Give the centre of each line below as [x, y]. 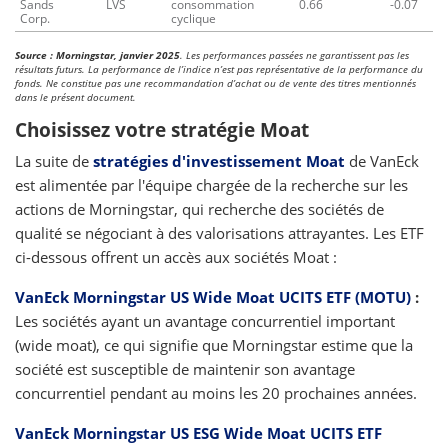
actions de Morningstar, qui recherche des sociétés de [199, 209]
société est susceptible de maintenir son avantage [185, 369]
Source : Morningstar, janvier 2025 [97, 55]
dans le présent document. [75, 97]
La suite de [54, 161]
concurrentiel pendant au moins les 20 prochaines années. [216, 393]
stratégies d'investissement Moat [219, 161]
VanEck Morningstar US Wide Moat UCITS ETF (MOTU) [213, 297]
